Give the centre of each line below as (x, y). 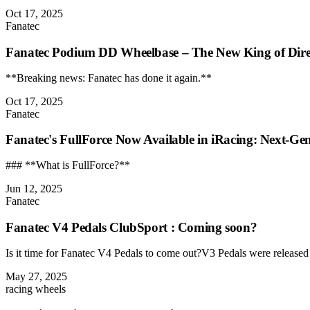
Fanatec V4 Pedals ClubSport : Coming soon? (131, 227)
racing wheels (36, 289)
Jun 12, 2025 (34, 189)
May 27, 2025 (36, 276)
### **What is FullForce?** (68, 165)
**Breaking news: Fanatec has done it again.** (109, 77)
